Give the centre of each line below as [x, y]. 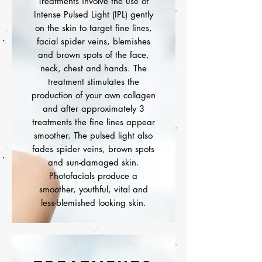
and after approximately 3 [93, 109]
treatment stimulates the [93, 82]
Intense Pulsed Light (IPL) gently [93, 15]
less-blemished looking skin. [93, 203]
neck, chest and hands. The [93, 68]
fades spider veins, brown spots [93, 149]
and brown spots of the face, [93, 55]
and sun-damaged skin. [93, 163]
